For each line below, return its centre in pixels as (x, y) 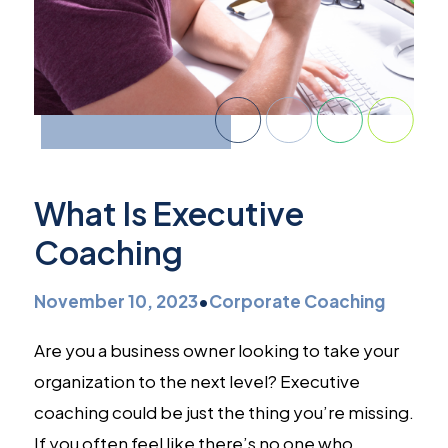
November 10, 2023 (115, 300)
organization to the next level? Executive (196, 380)
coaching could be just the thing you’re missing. (223, 411)
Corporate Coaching (296, 300)
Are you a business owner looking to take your (216, 349)
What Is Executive (168, 212)
